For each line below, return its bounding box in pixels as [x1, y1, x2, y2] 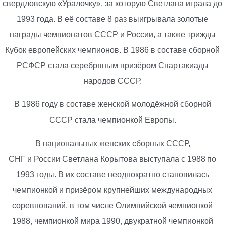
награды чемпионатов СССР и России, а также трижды [9, 30, 216, 39]
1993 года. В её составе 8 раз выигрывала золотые [17, 14, 208, 23]
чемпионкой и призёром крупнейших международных [13, 185, 212, 194]
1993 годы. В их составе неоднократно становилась [16, 170, 209, 179]
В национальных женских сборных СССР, [35, 139, 190, 148]
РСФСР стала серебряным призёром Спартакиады [16, 61, 209, 70]
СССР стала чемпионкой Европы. [49, 116, 176, 125]
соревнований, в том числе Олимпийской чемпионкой [12, 201, 213, 210]
